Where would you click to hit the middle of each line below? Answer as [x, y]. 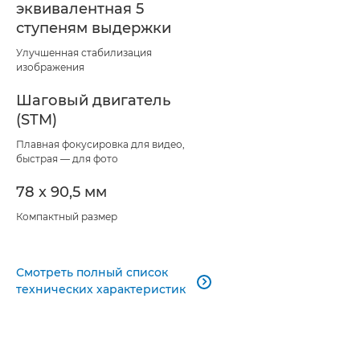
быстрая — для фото [67, 159]
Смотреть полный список [92, 273]
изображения [50, 67]
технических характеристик [101, 290]
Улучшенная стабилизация [84, 53]
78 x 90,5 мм [61, 192]
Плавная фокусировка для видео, [100, 145]
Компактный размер [67, 217]
